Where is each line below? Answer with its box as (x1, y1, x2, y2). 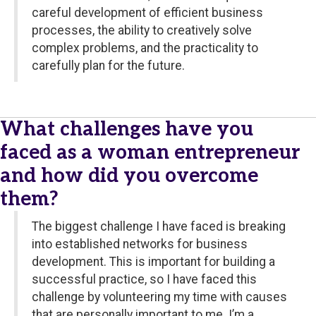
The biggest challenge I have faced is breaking (32, 219, 286, 234)
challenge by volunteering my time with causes (32, 290, 287, 305)
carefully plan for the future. (32, 59, 185, 73)
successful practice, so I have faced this (32, 272, 257, 287)
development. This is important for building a (32, 255, 275, 269)
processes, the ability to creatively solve (32, 23, 252, 38)
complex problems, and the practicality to (32, 41, 258, 56)
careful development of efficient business (32, 6, 263, 20)
